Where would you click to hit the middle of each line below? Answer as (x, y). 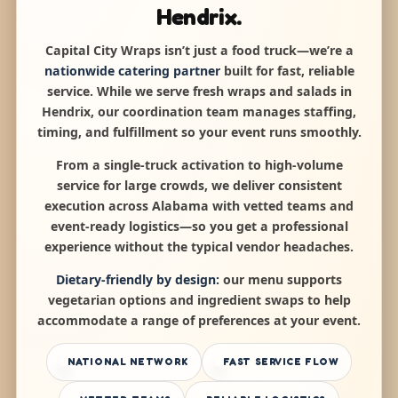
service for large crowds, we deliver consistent (199, 185)
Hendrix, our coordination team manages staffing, (199, 111)
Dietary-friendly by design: (138, 279)
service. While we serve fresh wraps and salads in (199, 91)
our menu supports (281, 279)
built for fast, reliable (287, 70)
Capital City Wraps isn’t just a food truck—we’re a (199, 50)
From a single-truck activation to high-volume (199, 164)
